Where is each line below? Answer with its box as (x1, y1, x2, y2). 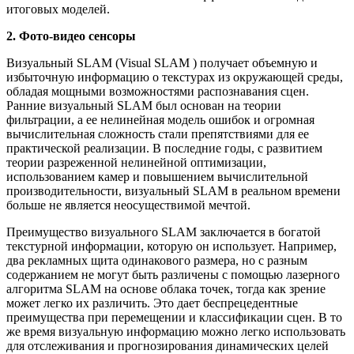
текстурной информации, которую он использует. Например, (6, 239, 337, 254)
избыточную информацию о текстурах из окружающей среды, (6, 70, 343, 85)
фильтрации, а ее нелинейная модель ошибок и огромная (6, 113, 314, 127)
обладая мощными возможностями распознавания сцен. (6, 85, 309, 99)
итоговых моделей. (6, 2, 110, 17)
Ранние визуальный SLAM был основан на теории (6, 99, 281, 113)
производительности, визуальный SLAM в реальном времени (6, 184, 341, 198)
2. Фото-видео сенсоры (6, 29, 136, 43)
